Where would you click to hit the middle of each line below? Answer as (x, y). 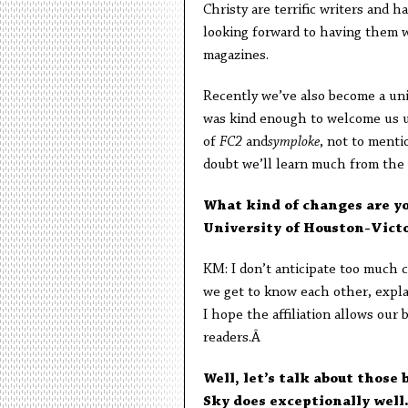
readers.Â (233, 338)
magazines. (235, 56)
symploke (293, 142)
